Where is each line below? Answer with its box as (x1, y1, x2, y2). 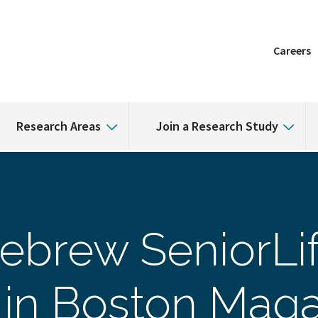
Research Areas (16, 118, 102, 134)
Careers (273, 43, 311, 57)
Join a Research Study (155, 118, 278, 134)
